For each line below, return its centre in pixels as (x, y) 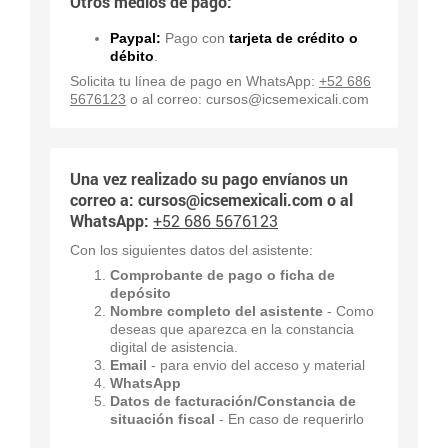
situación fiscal (162, 418)
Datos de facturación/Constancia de (233, 400)
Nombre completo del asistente (216, 310)
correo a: (104, 199)
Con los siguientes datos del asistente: (191, 249)
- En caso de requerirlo (289, 418)
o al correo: (166, 98)
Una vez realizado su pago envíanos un (209, 178)
